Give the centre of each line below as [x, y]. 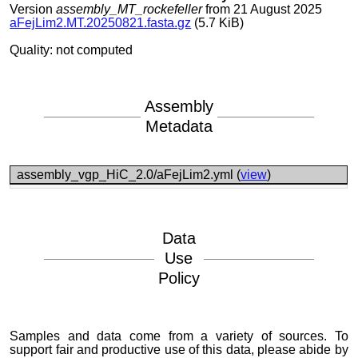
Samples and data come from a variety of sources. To [179, 336]
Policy [179, 278]
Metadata [179, 126]
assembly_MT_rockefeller [129, 9]
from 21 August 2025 [263, 9]
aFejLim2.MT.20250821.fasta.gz [101, 23]
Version [33, 9]
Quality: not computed [72, 50]
